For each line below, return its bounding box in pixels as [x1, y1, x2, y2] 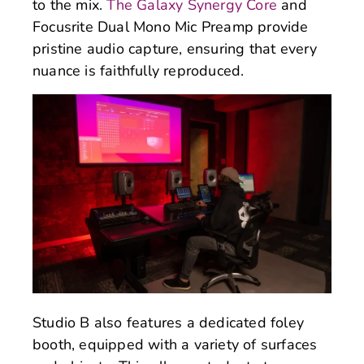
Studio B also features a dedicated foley [32, 312, 305, 332]
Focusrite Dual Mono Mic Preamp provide [32, 17, 309, 37]
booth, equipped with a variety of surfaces [32, 334, 318, 354]
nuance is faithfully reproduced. [32, 61, 245, 81]
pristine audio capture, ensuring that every [32, 39, 318, 59]
